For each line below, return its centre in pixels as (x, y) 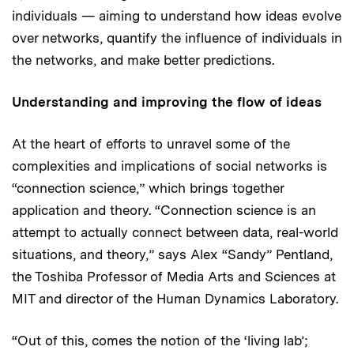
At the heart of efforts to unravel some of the (151, 143)
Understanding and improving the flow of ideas (167, 102)
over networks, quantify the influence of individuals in (177, 38)
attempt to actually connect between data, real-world (175, 232)
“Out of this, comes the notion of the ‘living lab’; (160, 340)
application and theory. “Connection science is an (164, 210)
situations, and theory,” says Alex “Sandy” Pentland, (172, 254)
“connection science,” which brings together (148, 188)
